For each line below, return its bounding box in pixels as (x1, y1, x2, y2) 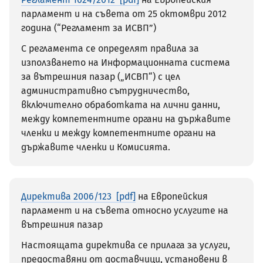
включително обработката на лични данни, (21, 99, 220, 110)
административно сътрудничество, (21, 85, 190, 96)
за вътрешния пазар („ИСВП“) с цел (21, 70, 180, 82)
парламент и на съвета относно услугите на (21, 205, 228, 217)
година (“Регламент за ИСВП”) (21, 22, 156, 34)
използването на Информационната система (21, 56, 230, 68)
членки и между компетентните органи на (21, 127, 216, 139)
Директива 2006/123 (21, 191, 112, 203)
